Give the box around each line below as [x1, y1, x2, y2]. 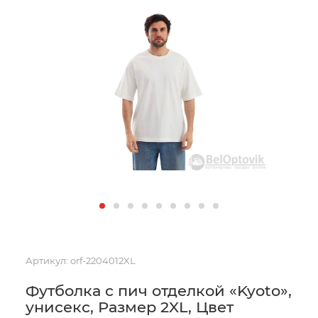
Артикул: [26, 255, 68, 266]
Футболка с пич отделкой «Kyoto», [26, 282, 292, 300]
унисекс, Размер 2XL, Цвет [26, 298, 234, 316]
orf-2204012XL [70, 255, 136, 266]
